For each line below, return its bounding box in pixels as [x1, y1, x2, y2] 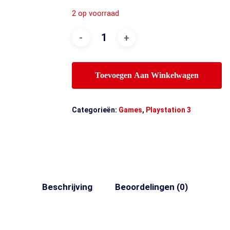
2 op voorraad [72, 9, 120, 18]
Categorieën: [72, 106, 119, 114]
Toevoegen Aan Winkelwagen [95, 71, 199, 80]
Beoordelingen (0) [115, 182, 188, 192]
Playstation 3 [146, 106, 191, 114]
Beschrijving [42, 182, 92, 192]
